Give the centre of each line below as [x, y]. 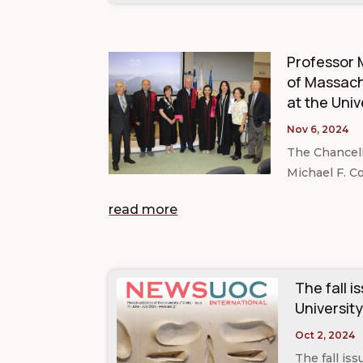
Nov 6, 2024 [318, 130]
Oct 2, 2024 [325, 335]
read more [143, 210]
